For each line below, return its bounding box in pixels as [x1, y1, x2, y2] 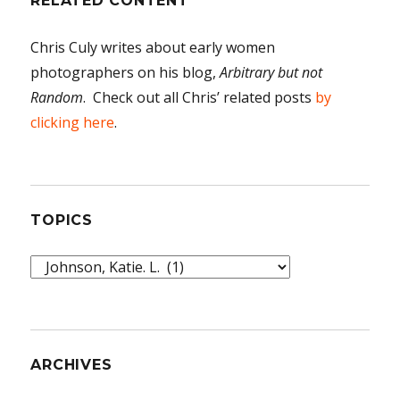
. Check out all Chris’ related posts [83, 87, 316, 107]
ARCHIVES [30, 355, 112, 373]
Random [30, 87, 84, 107]
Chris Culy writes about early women [30, 37, 276, 57]
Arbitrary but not [220, 62, 323, 82]
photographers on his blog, [30, 62, 221, 82]
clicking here [30, 112, 115, 132]
